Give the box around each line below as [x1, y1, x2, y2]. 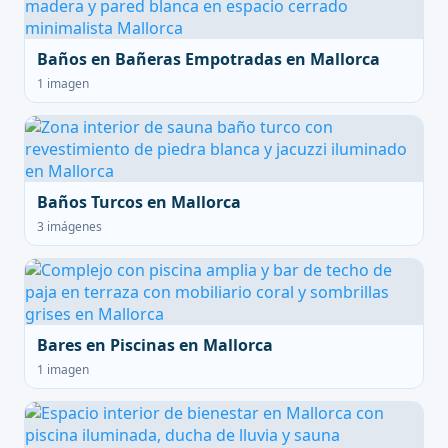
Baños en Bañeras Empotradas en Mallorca [37, 48, 380, 70]
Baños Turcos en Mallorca [37, 191, 241, 213]
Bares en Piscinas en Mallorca [37, 334, 273, 356]
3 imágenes [37, 218, 102, 235]
